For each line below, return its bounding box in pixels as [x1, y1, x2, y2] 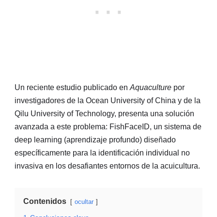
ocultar [75, 198, 93, 205]
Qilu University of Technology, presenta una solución [15, 109, 194, 118]
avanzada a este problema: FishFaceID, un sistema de [15, 122, 201, 131]
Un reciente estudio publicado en [15, 83, 130, 92]
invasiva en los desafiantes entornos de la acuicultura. [15, 161, 200, 170]
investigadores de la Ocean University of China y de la [15, 96, 201, 105]
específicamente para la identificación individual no [15, 148, 190, 157]
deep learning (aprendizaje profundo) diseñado [15, 135, 176, 144]
